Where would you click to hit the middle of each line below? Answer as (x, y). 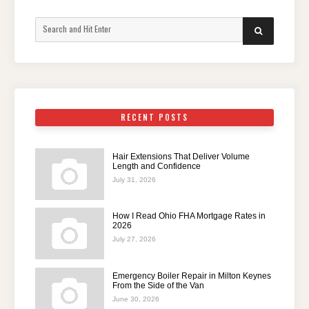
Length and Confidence (157, 166)
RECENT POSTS (154, 118)
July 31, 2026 (134, 179)
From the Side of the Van (158, 285)
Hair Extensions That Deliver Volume (181, 156)
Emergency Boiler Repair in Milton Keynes (192, 276)
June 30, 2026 (136, 299)
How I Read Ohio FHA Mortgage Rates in (189, 216)
